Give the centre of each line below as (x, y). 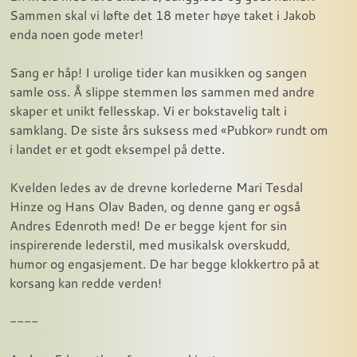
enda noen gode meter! (76, 33)
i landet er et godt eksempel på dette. (117, 148)
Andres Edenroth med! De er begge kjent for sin (148, 225)
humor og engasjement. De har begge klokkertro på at (165, 263)
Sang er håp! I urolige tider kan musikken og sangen (158, 72)
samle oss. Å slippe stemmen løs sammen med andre (162, 91)
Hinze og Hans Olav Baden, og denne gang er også (155, 206)
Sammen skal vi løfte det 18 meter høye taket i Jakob (163, 14)
